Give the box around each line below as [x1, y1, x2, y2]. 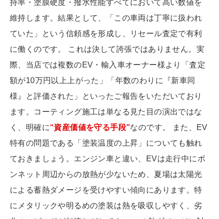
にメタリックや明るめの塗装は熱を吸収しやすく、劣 [10, 201, 202, 210]
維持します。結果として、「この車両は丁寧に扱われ [10, 14, 202, 22]
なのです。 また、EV [130, 123, 208, 132]
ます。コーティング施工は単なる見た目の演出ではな [10, 108, 202, 116]
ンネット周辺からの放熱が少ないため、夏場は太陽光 [10, 170, 202, 179]
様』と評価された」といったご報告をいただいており [10, 92, 202, 101]
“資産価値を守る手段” [50, 123, 131, 132]
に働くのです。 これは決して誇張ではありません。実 [10, 45, 204, 54]
